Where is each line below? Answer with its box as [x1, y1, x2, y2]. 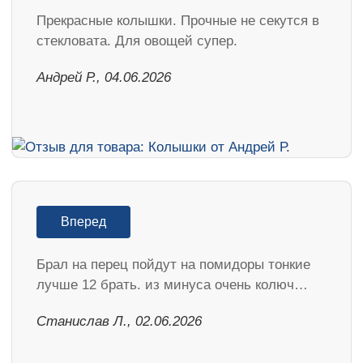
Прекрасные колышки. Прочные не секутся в [36, 13, 319, 29]
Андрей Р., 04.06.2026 [36, 70, 171, 86]
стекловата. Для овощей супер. [36, 33, 237, 49]
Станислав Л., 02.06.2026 [36, 314, 202, 329]
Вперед [61, 215, 106, 228]
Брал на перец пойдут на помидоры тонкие [36, 257, 310, 272]
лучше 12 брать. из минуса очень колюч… [36, 277, 308, 293]
